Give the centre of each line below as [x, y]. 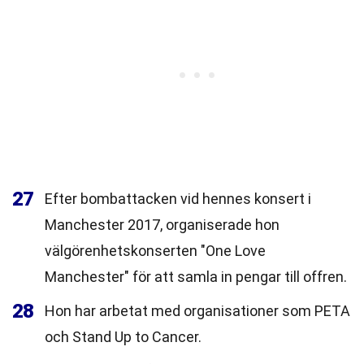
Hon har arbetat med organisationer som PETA [197, 311]
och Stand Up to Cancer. [123, 337]
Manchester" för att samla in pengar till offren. [196, 277]
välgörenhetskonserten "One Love [155, 251]
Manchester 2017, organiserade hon [162, 225]
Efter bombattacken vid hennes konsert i [178, 199]
